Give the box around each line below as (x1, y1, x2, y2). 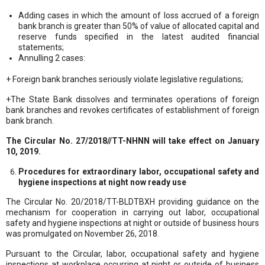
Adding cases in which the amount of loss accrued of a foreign (18, 10, 259, 20)
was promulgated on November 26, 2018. (6, 228, 159, 238)
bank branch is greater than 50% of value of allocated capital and (18, 21, 259, 31)
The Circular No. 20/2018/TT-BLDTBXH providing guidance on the (6, 196, 259, 206)
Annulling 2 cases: (18, 53, 85, 63)
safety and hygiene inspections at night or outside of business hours (6, 218, 259, 228)
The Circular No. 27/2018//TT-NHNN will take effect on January (6, 135, 259, 146)
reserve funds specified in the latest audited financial (18, 31, 259, 41)
